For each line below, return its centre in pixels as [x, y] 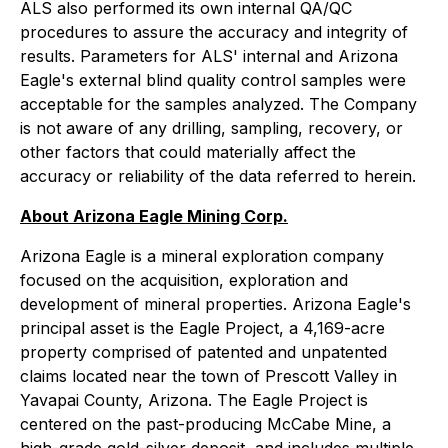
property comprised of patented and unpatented [203, 351]
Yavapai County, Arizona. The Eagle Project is [194, 399]
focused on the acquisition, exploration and [184, 279]
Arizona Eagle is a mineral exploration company [202, 255]
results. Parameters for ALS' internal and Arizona [209, 55]
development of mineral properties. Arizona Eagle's [215, 303]
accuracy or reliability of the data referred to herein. [218, 175]
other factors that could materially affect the [188, 151]
